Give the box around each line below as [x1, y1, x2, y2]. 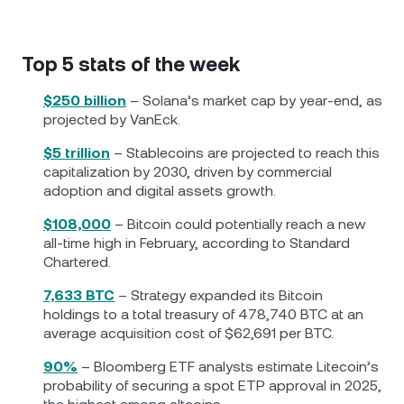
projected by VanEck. [43, 111, 180, 128]
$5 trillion [43, 144, 110, 161]
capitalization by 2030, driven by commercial [43, 163, 332, 180]
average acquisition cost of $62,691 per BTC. [43, 325, 334, 342]
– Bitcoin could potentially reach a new [111, 216, 366, 233]
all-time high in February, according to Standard [43, 234, 350, 252]
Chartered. [43, 253, 115, 271]
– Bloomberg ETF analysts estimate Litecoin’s [81, 358, 379, 375]
